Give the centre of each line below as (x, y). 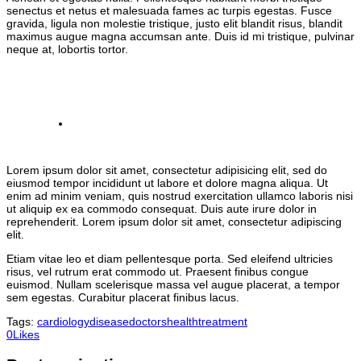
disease (109, 322)
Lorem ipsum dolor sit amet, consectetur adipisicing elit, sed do (167, 170)
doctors (148, 322)
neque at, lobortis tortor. (67, 50)
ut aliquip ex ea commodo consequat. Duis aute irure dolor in (162, 209)
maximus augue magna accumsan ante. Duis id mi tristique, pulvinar (180, 37)
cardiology (63, 322)
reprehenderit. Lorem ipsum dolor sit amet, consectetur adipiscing (174, 222)
